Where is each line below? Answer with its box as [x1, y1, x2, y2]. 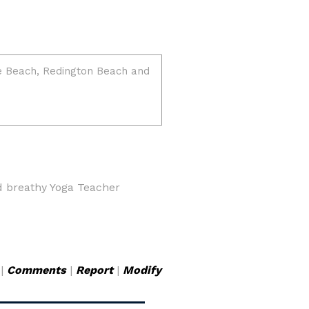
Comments [7, 263, 66, 277]
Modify [123, 263, 161, 277]
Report [76, 263, 113, 277]
